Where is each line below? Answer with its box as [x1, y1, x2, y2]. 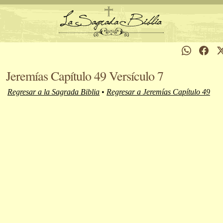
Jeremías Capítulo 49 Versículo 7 [6, 67, 163, 84]
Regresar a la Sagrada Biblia [7, 88, 100, 96]
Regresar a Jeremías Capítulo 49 [107, 88, 210, 96]
